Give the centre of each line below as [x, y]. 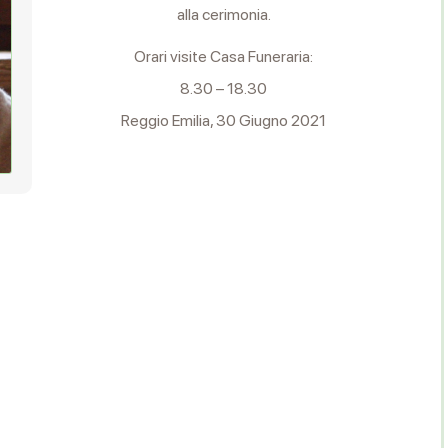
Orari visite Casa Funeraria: [224, 56]
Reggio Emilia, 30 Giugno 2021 [224, 120]
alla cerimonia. [223, 14]
